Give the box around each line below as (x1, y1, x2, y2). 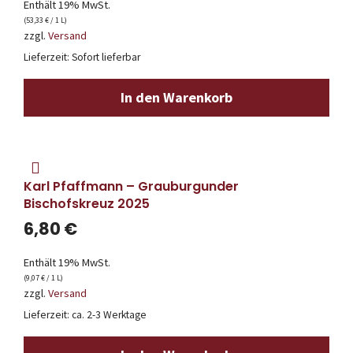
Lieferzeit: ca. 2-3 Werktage (24, 308, 147, 322)
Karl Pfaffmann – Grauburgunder (24, 176, 239, 195)
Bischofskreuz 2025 (24, 194, 150, 213)
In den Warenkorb (121, 87, 232, 106)
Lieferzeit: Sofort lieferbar (24, 50, 140, 64)
